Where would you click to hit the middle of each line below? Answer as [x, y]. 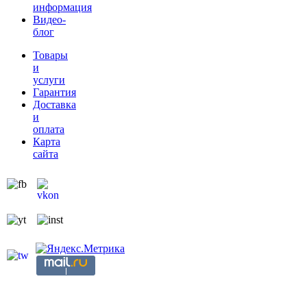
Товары [50, 55]
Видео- [49, 19]
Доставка [54, 104]
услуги [49, 79]
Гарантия [54, 92]
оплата [49, 129]
